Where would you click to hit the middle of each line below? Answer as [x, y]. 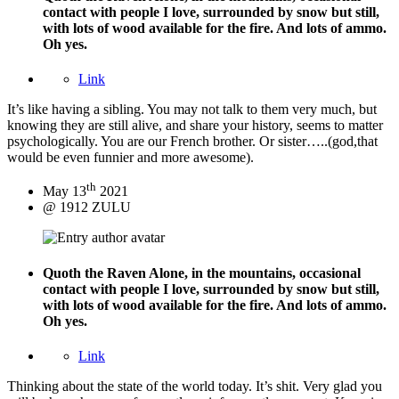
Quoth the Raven [96, 273]
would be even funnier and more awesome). [130, 158]
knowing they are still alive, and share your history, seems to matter [195, 126]
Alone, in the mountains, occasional [255, 273]
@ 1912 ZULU [87, 208]
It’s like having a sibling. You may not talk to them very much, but [192, 110]
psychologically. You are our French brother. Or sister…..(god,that [192, 142]
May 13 [65, 191]
